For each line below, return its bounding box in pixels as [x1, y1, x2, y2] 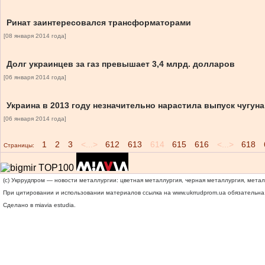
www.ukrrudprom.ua [173, 189, 226, 196]
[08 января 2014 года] [4, 33, 66, 39]
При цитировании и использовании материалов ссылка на [3, 189, 173, 196]
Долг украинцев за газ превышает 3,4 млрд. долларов [7, 59, 235, 69]
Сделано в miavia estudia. [3, 202, 76, 208]
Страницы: [4, 142, 34, 148]
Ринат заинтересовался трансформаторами [7, 18, 191, 27]
